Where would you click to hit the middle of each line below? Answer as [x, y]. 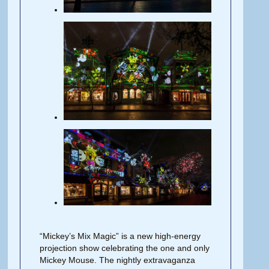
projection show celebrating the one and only [125, 248]
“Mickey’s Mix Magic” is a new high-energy [120, 236]
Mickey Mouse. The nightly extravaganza [118, 260]
